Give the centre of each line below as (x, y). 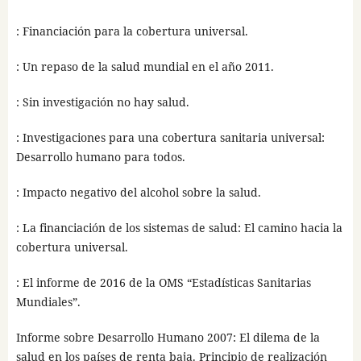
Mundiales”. (48, 301)
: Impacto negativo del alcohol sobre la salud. (138, 192)
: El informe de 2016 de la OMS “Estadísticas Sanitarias (163, 282)
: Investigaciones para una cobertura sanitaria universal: (170, 137)
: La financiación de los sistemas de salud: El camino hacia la (179, 227)
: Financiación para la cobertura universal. (132, 31)
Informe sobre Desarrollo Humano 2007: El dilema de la (168, 337)
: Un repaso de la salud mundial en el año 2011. (145, 66)
